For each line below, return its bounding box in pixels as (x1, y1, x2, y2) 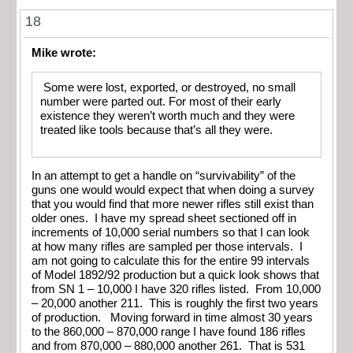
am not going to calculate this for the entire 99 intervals (32, 255, 310, 268)
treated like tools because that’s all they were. (40, 123, 273, 136)
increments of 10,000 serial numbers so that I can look (32, 226, 310, 240)
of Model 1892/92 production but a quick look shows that (32, 269, 319, 282)
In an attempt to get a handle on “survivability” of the (32, 169, 295, 183)
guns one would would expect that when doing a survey (32, 184, 314, 197)
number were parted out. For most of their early (40, 95, 281, 108)
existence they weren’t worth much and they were (40, 109, 295, 122)
